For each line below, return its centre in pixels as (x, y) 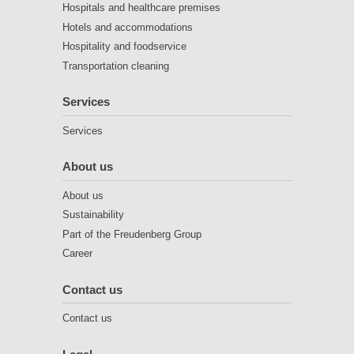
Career (77, 254)
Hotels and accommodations (128, 27)
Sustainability (93, 215)
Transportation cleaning (116, 66)
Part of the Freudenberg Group (132, 234)
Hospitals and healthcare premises (141, 8)
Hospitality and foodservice (124, 47)
